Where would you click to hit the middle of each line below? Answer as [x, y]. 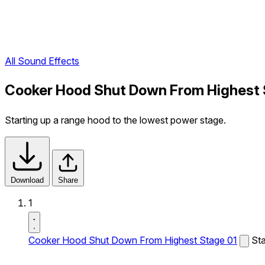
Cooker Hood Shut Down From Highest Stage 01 [133, 240]
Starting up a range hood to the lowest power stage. [115, 120]
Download [27, 180]
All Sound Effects [42, 61]
